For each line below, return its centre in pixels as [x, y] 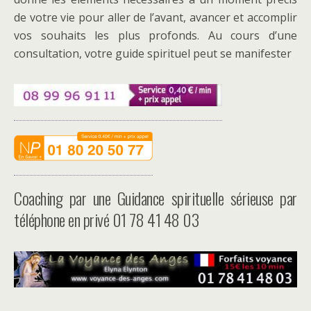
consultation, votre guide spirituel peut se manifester [153, 53]
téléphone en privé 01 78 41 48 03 [107, 219]
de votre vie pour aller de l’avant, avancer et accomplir [155, 17]
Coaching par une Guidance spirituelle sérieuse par [155, 198]
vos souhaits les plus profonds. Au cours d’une [155, 35]
